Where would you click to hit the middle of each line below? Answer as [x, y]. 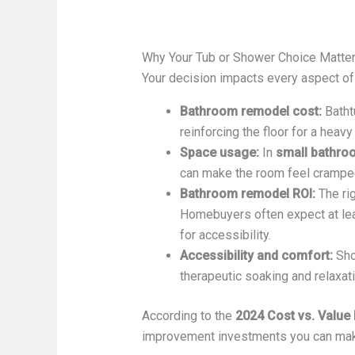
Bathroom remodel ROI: [247, 194]
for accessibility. [225, 235]
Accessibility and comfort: [256, 256]
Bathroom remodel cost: [250, 112]
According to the [188, 316]
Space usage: [219, 153]
